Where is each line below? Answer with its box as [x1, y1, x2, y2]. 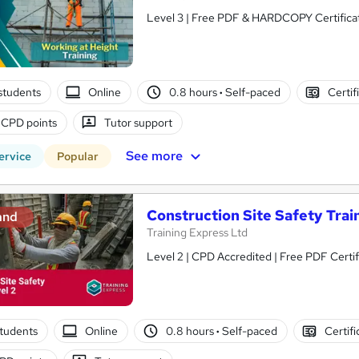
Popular [57, 149, 99, 164]
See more [125, 147, 183, 165]
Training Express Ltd [147, 225, 248, 240]
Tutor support [104, 115, 173, 130]
